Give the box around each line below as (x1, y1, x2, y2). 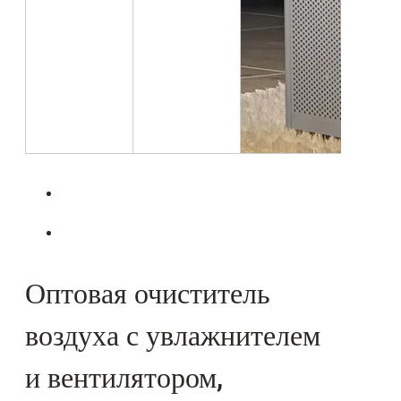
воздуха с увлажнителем (25, 314, 320, 357)
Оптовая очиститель (25, 272, 270, 315)
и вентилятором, (25, 356, 223, 399)
